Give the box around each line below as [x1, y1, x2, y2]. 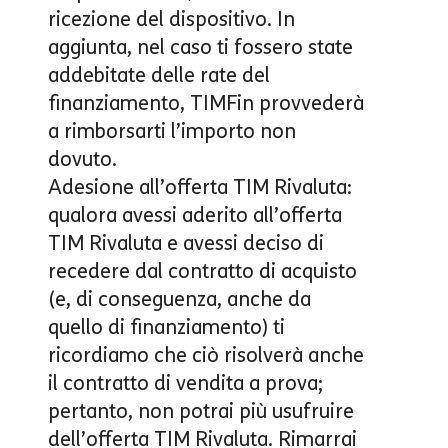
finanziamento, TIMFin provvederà [48, 90, 364, 115]
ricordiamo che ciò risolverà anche [48, 342, 364, 367]
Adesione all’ [48, 174, 165, 199]
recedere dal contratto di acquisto [48, 258, 357, 283]
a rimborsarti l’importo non [48, 118, 296, 143]
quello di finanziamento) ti [48, 314, 285, 339]
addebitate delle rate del [48, 62, 270, 87]
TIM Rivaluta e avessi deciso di [48, 230, 324, 255]
